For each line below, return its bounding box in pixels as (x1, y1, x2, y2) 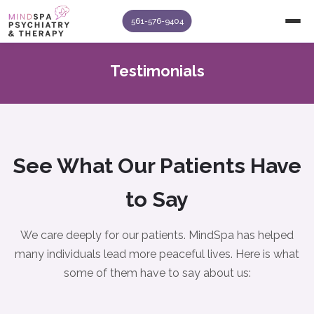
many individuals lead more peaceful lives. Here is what (15, 247, 299, 261)
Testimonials (109, 62, 205, 80)
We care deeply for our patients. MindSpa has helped (20, 228, 294, 242)
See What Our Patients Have (13, 153, 301, 178)
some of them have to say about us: (63, 266, 251, 280)
